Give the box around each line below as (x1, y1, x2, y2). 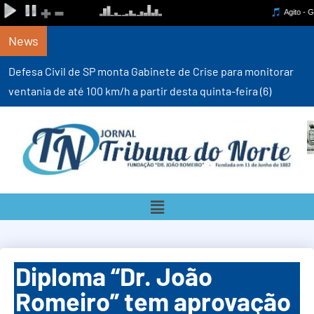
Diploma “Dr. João (15, 261, 212, 292)
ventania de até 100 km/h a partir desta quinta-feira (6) (8, 84, 271, 97)
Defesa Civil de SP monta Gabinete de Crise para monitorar (8, 64, 294, 78)
